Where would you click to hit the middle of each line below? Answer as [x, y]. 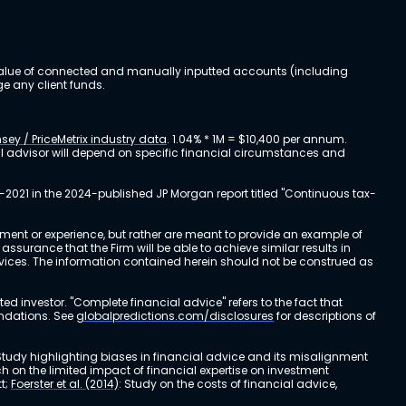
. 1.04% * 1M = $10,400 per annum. [257, 139]
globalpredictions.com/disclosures [175, 316]
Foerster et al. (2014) [65, 384]
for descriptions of [325, 316]
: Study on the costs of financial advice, [228, 384]
